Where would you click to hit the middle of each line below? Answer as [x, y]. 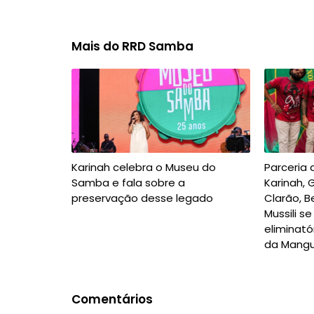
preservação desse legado [142, 198]
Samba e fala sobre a [128, 183]
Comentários [112, 299]
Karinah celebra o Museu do [144, 167]
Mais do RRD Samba [132, 46]
